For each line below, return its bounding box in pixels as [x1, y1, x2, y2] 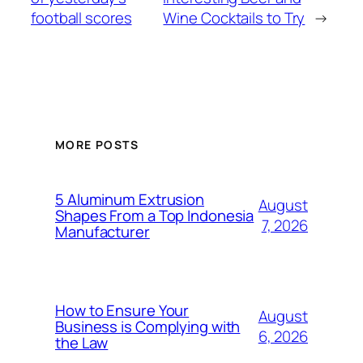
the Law [55, 331, 109, 353]
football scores [31, 6, 132, 28]
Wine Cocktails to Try [163, 6, 305, 28]
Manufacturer [55, 220, 150, 242]
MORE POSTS [55, 136, 139, 152]
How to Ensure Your [55, 299, 190, 321]
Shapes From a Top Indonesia [55, 204, 254, 226]
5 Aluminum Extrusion [55, 188, 204, 210]
